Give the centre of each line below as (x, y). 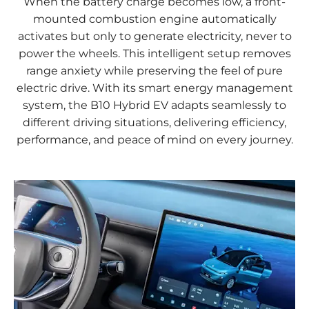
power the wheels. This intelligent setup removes (154, 53)
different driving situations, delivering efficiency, (154, 122)
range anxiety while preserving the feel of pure (154, 70)
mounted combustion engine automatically (154, 19)
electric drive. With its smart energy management (154, 88)
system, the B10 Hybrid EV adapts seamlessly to (154, 105)
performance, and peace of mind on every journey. (154, 139)
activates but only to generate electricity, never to (154, 36)
